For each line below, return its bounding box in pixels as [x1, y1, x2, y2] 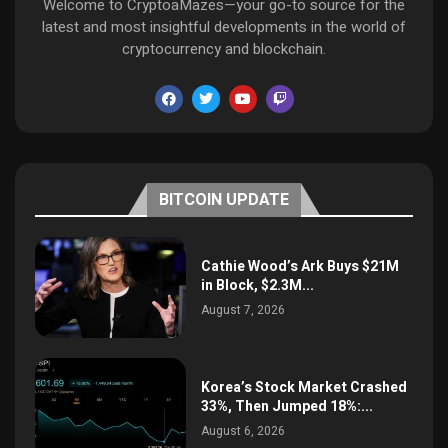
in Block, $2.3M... [201, 274, 315, 296]
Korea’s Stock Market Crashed [201, 376, 408, 398]
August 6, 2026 [201, 421, 286, 440]
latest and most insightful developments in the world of [42, 15, 406, 38]
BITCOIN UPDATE [159, 187, 289, 212]
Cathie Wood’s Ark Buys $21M [201, 255, 400, 277]
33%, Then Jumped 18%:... [201, 395, 374, 417]
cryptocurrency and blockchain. [122, 37, 326, 60]
